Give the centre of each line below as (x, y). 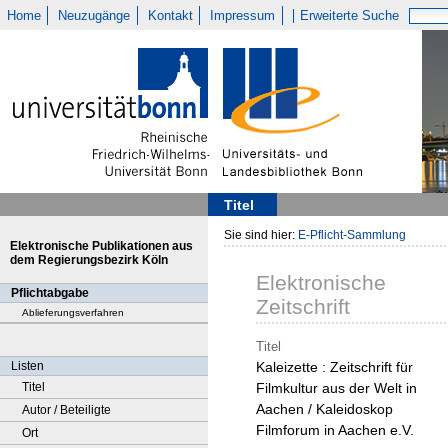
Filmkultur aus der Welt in (336, 388)
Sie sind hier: (261, 235)
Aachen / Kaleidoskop (324, 409)
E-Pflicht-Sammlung (352, 235)
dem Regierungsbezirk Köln (89, 260)
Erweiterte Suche (350, 15)
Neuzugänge (94, 15)
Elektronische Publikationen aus (101, 246)
